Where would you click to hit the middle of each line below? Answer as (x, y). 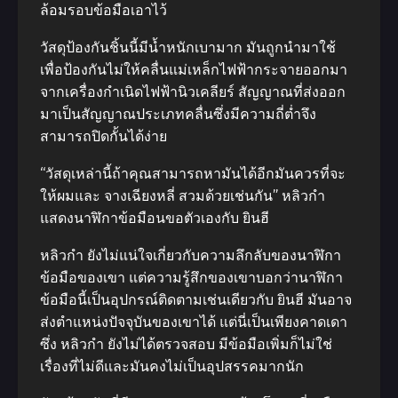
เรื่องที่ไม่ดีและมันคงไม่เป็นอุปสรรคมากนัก (172, 366)
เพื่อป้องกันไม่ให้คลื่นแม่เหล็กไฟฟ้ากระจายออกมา (194, 70)
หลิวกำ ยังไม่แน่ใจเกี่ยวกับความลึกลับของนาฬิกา (191, 255)
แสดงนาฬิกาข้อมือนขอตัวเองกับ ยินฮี (155, 218)
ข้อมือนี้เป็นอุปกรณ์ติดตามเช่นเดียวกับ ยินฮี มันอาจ (196, 300)
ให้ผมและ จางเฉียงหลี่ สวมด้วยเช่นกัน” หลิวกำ (183, 196)
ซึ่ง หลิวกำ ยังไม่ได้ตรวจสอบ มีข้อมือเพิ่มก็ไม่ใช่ (186, 344)
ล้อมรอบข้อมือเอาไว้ (103, 10)
